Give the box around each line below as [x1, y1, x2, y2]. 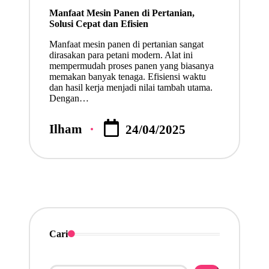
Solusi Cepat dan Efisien [49, 18, 148, 29]
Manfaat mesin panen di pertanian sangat [49, 38, 204, 49]
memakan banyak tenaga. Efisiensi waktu [49, 71, 206, 82]
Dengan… [49, 92, 89, 103]
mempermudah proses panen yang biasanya [49, 60, 214, 71]
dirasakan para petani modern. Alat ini [49, 49, 193, 60]
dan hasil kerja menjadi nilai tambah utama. [49, 82, 213, 92]
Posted [48, 127, 84, 142]
